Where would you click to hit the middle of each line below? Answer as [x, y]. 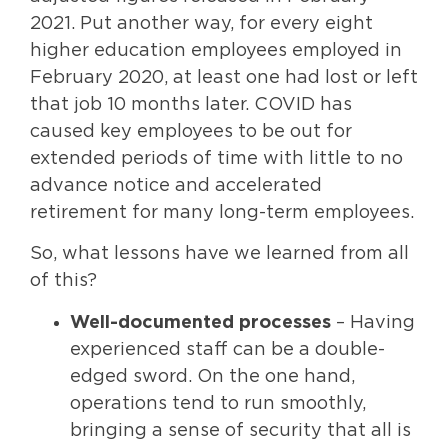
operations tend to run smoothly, [218, 403]
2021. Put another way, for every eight [201, 23]
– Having [373, 322]
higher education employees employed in [216, 50]
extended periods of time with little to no [216, 158]
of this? [63, 281]
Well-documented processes [200, 322]
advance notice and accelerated [176, 185]
